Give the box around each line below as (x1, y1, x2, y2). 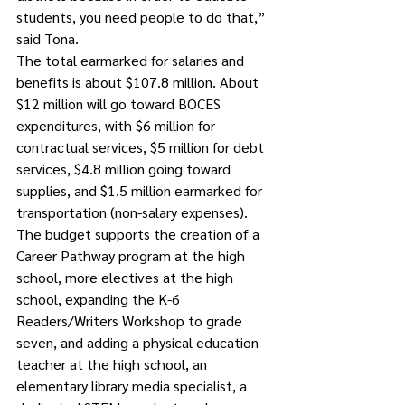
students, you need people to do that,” (16, 7, 269, 26)
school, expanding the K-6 (16, 289, 184, 308)
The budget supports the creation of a (16, 224, 263, 243)
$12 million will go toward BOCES (16, 94, 224, 113)
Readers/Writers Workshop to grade (16, 311, 246, 330)
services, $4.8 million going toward (16, 159, 234, 178)
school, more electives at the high (16, 268, 237, 287)
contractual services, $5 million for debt (16, 137, 268, 156)
